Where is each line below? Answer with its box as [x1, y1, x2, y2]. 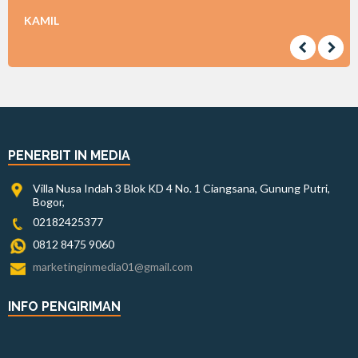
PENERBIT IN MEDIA [8, 148, 130, 164]
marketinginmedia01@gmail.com [33, 260, 193, 274]
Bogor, [33, 195, 65, 209]
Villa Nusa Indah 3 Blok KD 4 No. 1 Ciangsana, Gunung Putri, [33, 181, 330, 196]
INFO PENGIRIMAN [8, 299, 121, 315]
